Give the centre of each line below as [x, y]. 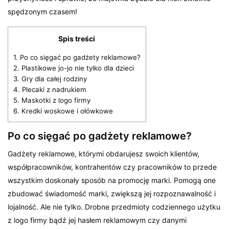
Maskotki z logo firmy [55, 100]
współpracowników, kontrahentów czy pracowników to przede [112, 167]
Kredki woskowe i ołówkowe [66, 111]
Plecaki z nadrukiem [53, 90]
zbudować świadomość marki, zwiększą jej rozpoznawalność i [112, 194]
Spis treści [77, 39]
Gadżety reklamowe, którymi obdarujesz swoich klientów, [104, 154]
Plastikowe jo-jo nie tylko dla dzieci [77, 68]
